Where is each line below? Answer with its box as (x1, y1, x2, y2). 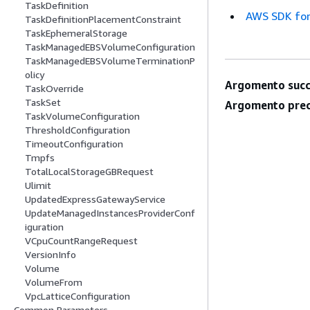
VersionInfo (25, 248, 76, 261)
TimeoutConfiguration (25, 138, 123, 150)
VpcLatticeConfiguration (25, 290, 130, 302)
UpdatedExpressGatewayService (25, 193, 165, 206)
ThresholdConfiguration (25, 124, 130, 136)
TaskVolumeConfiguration (25, 110, 140, 122)
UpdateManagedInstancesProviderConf (25, 207, 195, 219)
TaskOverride (25, 82, 84, 95)
